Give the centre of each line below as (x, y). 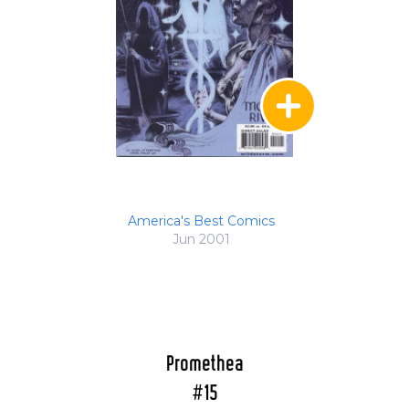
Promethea (204, 365)
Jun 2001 (201, 240)
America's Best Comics (201, 221)
